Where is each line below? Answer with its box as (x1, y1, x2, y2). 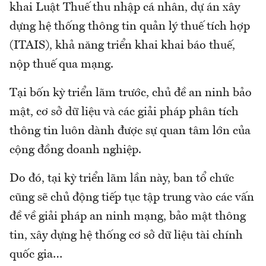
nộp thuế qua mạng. (9, 59, 113, 71)
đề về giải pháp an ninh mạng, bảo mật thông (9, 211, 246, 223)
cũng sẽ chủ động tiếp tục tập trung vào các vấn (9, 192, 254, 204)
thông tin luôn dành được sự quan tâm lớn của (9, 125, 251, 138)
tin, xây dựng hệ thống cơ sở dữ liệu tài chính (9, 230, 243, 242)
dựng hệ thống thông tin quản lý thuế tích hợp (9, 21, 250, 33)
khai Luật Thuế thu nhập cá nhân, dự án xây (9, 2, 240, 14)
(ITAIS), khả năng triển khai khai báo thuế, (9, 40, 235, 52)
